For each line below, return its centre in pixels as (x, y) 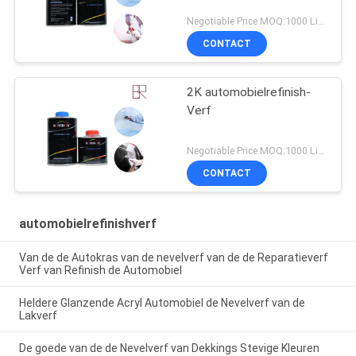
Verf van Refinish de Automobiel (100, 270)
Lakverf (38, 315)
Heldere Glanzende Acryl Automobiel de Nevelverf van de (162, 302)
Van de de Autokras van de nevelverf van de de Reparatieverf (173, 257)
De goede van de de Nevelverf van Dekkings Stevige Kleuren (169, 348)
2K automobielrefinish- (249, 93)
